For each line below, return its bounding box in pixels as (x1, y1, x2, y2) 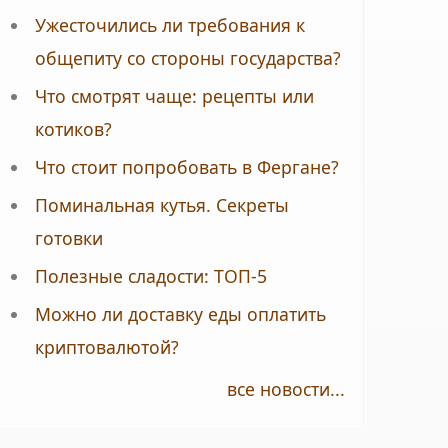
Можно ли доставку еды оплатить (34, 302, 326, 326)
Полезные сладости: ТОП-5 (34, 264, 267, 288)
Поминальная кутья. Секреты (34, 193, 289, 217)
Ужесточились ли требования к (34, 13, 305, 37)
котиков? (34, 117, 112, 141)
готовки (34, 226, 103, 250)
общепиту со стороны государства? (34, 46, 341, 70)
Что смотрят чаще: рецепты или (34, 84, 314, 108)
